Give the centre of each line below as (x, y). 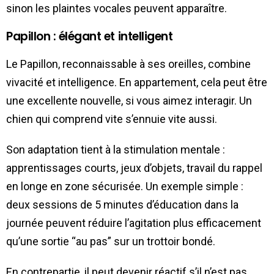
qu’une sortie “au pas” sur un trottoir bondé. (111, 241)
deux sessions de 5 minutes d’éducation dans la (122, 204)
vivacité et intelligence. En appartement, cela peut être (137, 82)
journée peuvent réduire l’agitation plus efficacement (134, 223)
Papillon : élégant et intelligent (90, 36)
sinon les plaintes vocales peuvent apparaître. (117, 8)
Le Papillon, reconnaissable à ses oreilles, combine (128, 64)
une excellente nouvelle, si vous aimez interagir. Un (129, 100)
